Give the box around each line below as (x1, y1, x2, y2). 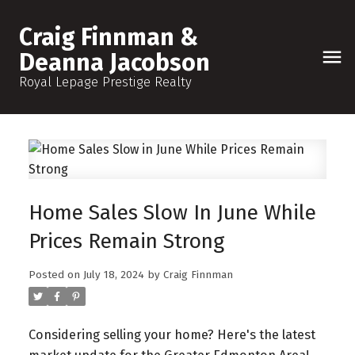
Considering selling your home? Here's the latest (28, 326, 315, 342)
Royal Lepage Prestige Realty (19, 74, 192, 90)
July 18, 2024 (82, 268, 144, 281)
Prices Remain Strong (28, 227, 224, 254)
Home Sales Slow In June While (28, 199, 316, 225)
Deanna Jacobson (19, 48, 210, 77)
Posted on (28, 268, 83, 281)
